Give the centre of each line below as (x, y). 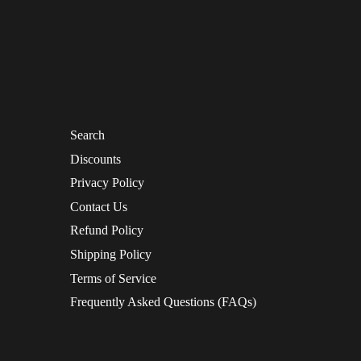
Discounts (96, 159)
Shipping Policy (111, 255)
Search (88, 135)
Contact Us (99, 206)
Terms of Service (114, 278)
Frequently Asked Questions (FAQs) (164, 302)
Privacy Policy (108, 183)
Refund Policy (107, 230)
